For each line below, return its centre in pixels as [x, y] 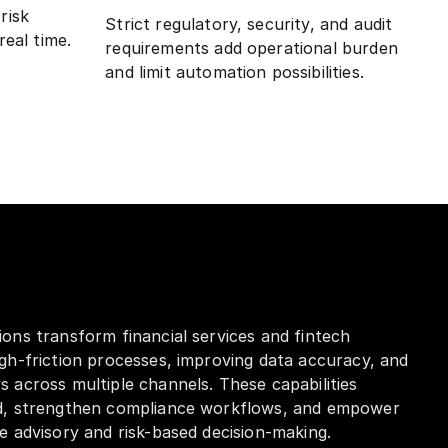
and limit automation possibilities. [234, 71]
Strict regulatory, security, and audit [249, 23]
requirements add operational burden [251, 47]
